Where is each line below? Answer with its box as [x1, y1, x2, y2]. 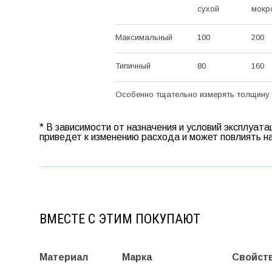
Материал [39, 251, 88, 262]
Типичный [115, 61, 151, 70]
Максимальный [115, 32, 172, 42]
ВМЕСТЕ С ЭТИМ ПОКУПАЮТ [39, 211, 200, 226]
